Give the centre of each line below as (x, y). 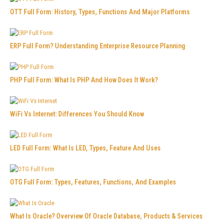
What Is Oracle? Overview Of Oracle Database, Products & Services (106, 216)
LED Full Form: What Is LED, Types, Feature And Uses (85, 148)
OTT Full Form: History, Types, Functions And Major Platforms (100, 12)
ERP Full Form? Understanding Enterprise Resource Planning (98, 46)
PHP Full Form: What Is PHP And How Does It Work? (84, 80)
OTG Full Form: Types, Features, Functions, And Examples (93, 182)
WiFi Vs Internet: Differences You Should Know (77, 114)
